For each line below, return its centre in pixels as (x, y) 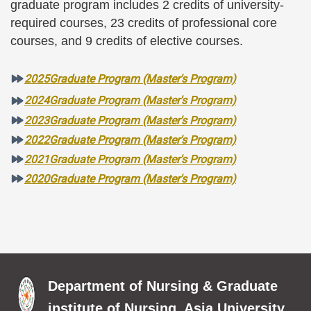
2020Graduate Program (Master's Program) (130, 178)
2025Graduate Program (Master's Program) (130, 78)
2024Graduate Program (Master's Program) (130, 100)
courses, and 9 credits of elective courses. (127, 41)
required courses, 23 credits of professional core (144, 23)
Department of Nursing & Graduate (163, 286)
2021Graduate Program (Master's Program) (130, 159)
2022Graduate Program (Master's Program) (130, 140)
